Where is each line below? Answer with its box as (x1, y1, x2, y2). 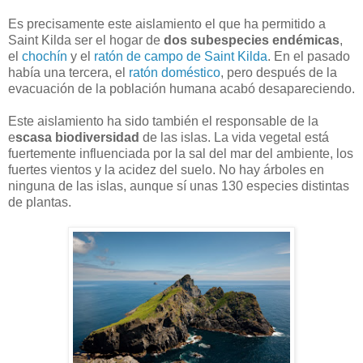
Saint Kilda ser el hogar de (8, 32, 164, 47)
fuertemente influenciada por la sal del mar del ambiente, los (8, 146, 353, 160)
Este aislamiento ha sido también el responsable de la (8, 113, 318, 128)
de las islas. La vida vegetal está (139, 130, 329, 144)
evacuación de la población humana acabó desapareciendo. (8, 81, 355, 96)
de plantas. (8, 194, 71, 209)
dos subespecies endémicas (164, 32, 340, 47)
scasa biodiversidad (15, 130, 139, 144)
